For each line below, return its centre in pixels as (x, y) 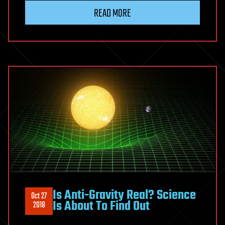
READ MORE (113, 13)
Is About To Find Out (101, 207)
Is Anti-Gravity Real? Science (124, 196)
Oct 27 (39, 197)
